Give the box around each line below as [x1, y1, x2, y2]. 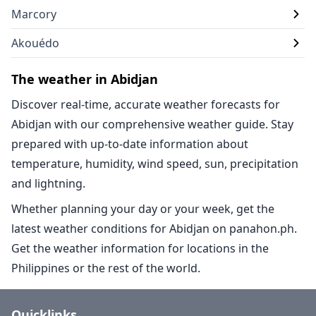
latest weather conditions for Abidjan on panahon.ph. [11, 221, 297, 236]
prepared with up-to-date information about [11, 136, 248, 152]
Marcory [11, 6, 56, 22]
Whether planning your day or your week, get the [11, 201, 274, 217]
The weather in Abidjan [11, 71, 158, 87]
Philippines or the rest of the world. [11, 260, 200, 276]
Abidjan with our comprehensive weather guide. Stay [11, 116, 293, 132]
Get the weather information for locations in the [11, 241, 269, 256]
